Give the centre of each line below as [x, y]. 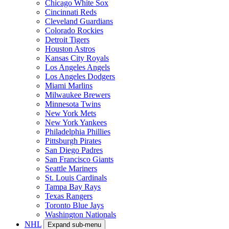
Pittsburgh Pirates [73, 141]
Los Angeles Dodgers [80, 76]
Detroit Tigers [67, 39]
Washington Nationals [81, 214]
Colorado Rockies [74, 30]
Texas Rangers [69, 196]
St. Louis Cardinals [76, 177]
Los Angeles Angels [77, 67]
